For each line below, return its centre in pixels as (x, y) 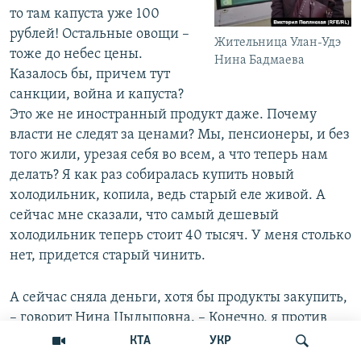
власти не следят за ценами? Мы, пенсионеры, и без (180, 135)
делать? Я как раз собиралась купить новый (152, 176)
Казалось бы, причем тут (90, 75)
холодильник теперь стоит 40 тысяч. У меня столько (180, 236)
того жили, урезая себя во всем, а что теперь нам (169, 156)
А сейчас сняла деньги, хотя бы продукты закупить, (178, 298)
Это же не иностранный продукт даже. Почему (163, 115)
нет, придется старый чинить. (108, 256)
